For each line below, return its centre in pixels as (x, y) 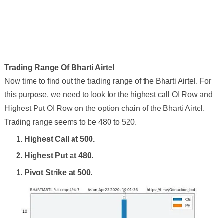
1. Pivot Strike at (46, 173)
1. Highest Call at (48, 139)
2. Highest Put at (47, 156)
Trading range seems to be (51, 122)
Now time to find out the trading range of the (80, 81)
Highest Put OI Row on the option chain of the (83, 109)
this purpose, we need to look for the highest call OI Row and (108, 95)
